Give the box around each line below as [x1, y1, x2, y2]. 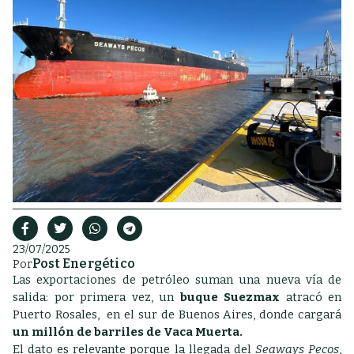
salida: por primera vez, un [13, 290, 180, 304]
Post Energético [32, 256, 135, 271]
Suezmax [217, 290, 280, 304]
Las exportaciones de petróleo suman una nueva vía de [13, 273, 341, 287]
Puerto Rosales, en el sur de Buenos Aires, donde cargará [13, 307, 341, 322]
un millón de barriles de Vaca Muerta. [13, 325, 245, 339]
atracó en [280, 290, 341, 304]
